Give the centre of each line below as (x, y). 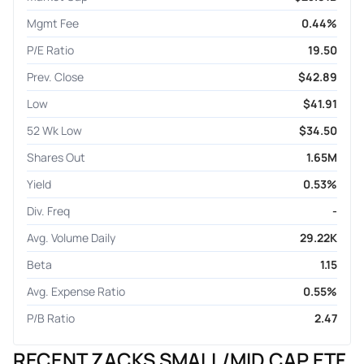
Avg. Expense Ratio (76, 291)
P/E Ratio (50, 50)
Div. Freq (48, 210)
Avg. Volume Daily (71, 237)
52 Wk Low (54, 130)
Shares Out (56, 157)
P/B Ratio (51, 318)
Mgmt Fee (53, 23)
